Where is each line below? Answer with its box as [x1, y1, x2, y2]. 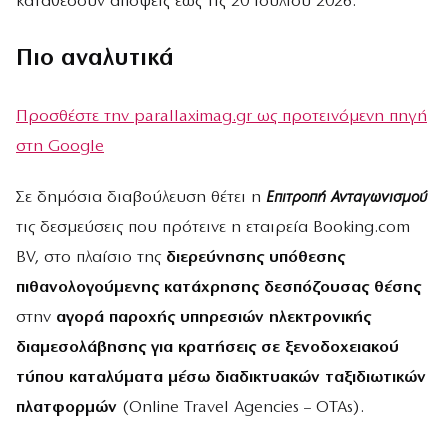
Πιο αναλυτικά [16, 47, 174, 72]
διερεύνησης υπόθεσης [166, 248, 345, 266]
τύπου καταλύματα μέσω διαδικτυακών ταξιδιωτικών [16, 368, 426, 386]
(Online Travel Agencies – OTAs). [117, 398, 364, 416]
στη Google [16, 137, 104, 155]
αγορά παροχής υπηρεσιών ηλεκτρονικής [56, 308, 371, 326]
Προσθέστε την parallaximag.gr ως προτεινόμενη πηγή [16, 107, 427, 125]
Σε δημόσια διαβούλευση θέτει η [16, 188, 266, 206]
